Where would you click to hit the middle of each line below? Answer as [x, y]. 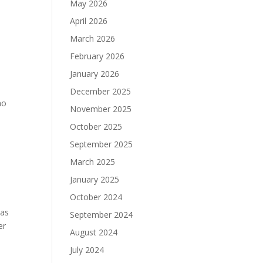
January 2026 [95, 74]
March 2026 [93, 38]
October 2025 [96, 127]
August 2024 [94, 232]
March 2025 [93, 162]
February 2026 [97, 56]
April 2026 [89, 21]
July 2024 [87, 250]
